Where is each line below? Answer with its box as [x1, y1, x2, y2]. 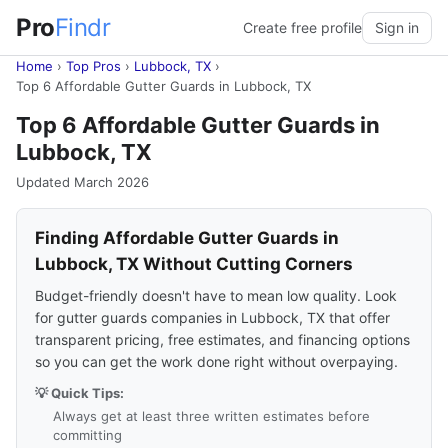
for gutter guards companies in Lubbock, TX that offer [35, 309, 390, 326]
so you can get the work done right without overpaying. [35, 353, 398, 370]
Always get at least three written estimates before [53, 408, 370, 424]
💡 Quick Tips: [35, 385, 124, 401]
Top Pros [66, 58, 121, 74]
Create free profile [243, 18, 362, 36]
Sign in [375, 18, 419, 36]
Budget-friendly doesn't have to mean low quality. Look [35, 287, 397, 304]
